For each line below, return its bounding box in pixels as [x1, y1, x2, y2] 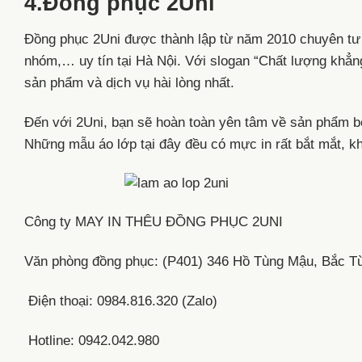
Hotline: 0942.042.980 [24, 332, 159, 348]
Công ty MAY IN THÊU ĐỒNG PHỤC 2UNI [24, 214, 283, 230]
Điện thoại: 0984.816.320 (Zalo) [24, 293, 217, 309]
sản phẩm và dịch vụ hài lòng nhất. [24, 74, 234, 90]
